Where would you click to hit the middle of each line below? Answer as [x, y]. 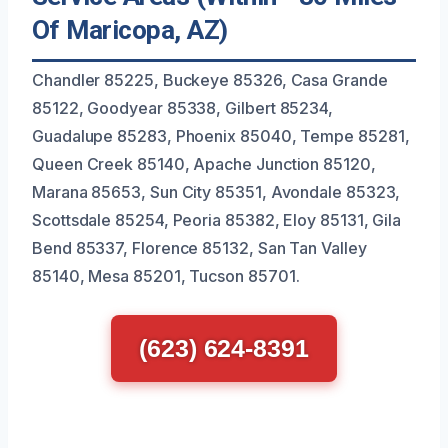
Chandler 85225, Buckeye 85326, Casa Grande [210, 80]
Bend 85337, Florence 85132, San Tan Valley [199, 248]
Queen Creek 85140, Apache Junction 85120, [204, 164]
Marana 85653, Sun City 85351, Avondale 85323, [216, 192]
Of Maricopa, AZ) [130, 30]
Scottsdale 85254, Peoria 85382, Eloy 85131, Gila [217, 220]
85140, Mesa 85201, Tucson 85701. [166, 276]
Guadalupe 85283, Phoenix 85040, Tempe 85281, [221, 136]
